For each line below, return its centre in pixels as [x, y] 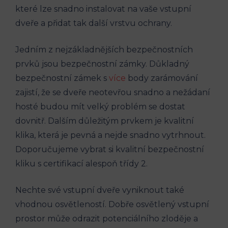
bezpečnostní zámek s [62, 78]
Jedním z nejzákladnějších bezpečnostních [104, 50]
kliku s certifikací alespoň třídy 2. [81, 164]
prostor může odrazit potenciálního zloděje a [107, 219]
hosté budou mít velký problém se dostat [100, 107]
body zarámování [162, 78]
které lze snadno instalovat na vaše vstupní [103, 9]
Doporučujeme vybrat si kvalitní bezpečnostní [110, 149]
